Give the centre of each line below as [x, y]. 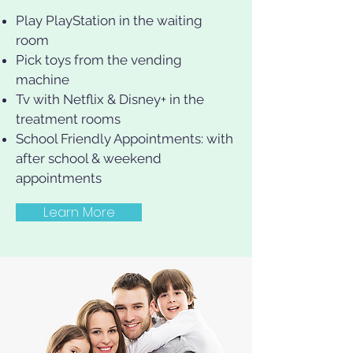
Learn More [79, 212]
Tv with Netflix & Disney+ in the [110, 99]
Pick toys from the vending [99, 60]
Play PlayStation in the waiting [109, 20]
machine [43, 80]
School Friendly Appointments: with [124, 139]
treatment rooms [68, 119]
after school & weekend [89, 158]
